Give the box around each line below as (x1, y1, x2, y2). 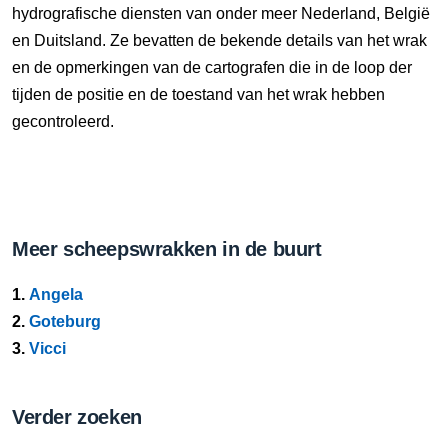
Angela (29, 286, 83, 303)
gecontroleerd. (12, 113, 114, 130)
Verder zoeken (12, 406, 142, 428)
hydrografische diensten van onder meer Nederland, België (12, 5, 430, 22)
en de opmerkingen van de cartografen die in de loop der (12, 59, 412, 76)
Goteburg (29, 313, 101, 330)
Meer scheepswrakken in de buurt (12, 238, 322, 260)
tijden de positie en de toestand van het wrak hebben (12, 86, 385, 103)
